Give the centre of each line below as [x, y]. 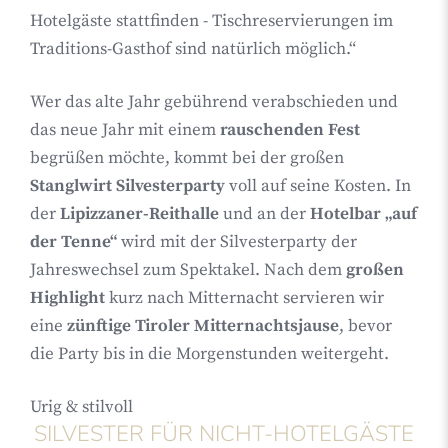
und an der [264, 214]
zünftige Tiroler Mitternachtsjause [203, 326]
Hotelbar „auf [363, 214]
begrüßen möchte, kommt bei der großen [187, 158]
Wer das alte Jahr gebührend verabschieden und [214, 102]
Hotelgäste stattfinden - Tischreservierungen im [211, 21]
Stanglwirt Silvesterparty [127, 186]
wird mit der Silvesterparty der [237, 242]
